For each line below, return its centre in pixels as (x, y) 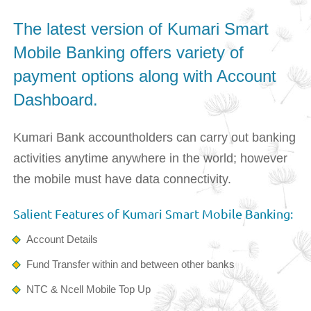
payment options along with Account (144, 76)
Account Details (62, 239)
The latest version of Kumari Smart (141, 28)
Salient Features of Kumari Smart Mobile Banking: (153, 213)
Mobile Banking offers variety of (128, 52)
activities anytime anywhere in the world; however (150, 158)
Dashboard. (55, 99)
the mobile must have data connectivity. (122, 179)
